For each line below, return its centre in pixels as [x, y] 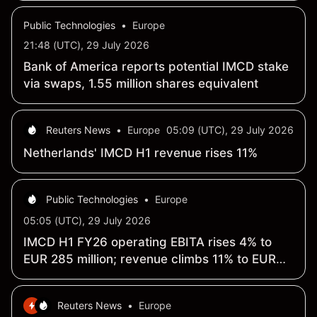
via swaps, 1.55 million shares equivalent [141, 84]
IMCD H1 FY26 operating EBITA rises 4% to [148, 242]
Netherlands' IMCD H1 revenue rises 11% [140, 153]
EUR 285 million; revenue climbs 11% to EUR [150, 259]
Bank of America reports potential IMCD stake [156, 67]
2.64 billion [55, 276]
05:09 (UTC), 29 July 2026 [230, 130]
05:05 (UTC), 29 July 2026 [87, 221]
